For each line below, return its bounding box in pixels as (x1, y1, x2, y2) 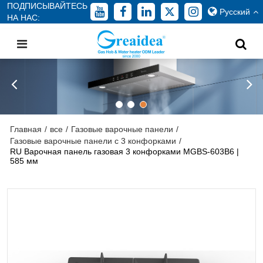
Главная (10, 124, 42, 134)
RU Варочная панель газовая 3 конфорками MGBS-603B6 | (10, 147, 240, 156)
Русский (220, 7, 251, 16)
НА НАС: (7, 13, 41, 22)
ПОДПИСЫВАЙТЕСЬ (7, 1, 88, 11)
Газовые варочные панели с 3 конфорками (10, 136, 177, 146)
